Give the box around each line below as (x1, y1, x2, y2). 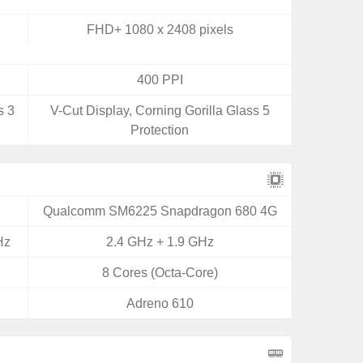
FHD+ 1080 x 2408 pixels (86, 23, 233, 36)
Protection (130, 123, 190, 137)
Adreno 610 (126, 297, 194, 310)
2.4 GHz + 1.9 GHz (105, 235, 214, 249)
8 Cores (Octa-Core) (101, 266, 218, 280)
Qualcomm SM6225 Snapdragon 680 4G (42, 204, 277, 218)
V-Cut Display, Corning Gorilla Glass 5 (49, 104, 270, 117)
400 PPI (136, 73, 183, 87)
